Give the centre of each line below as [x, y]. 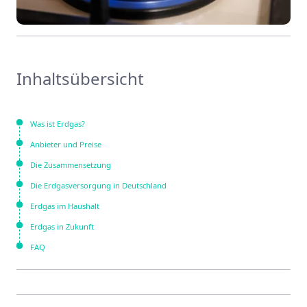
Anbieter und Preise [66, 144]
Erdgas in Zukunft [62, 226]
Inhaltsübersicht [80, 78]
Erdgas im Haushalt [65, 206]
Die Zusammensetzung [71, 164]
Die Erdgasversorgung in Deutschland [98, 185]
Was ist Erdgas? [58, 123]
